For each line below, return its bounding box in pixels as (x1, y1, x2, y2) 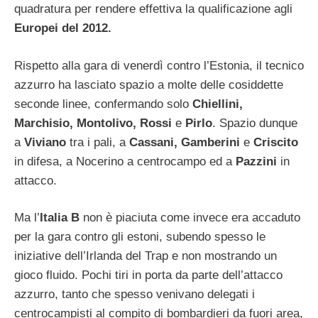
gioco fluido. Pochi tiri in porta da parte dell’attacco (14, 268, 283, 282)
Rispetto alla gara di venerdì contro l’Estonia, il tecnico (14, 58, 304, 72)
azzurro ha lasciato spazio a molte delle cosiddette (14, 77, 283, 92)
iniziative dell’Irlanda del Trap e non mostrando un (14, 249, 277, 263)
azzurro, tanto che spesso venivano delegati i (14, 287, 255, 301)
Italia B (40, 211, 79, 224)
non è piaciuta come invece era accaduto (79, 211, 300, 224)
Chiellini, (189, 97, 243, 111)
